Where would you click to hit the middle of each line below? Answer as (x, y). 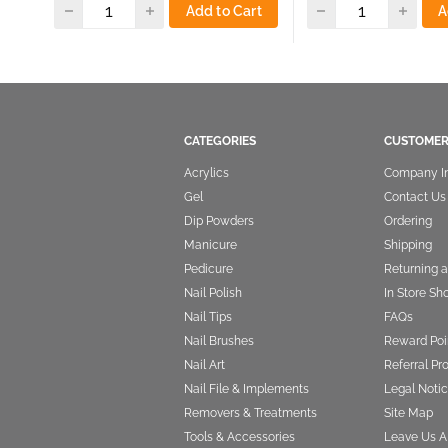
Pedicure (208, 268)
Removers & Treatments (250, 412)
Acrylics (206, 172)
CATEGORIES (220, 140)
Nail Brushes (219, 340)
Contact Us (415, 196)
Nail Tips (208, 316)
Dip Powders (219, 220)
